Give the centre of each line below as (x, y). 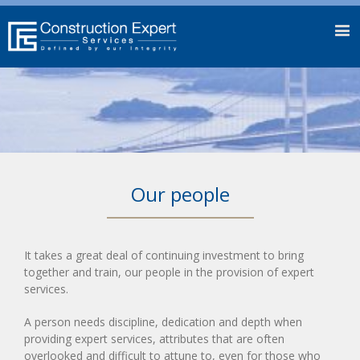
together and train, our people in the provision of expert (169, 272)
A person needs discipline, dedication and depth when (163, 322)
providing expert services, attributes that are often (154, 339)
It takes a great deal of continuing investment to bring (164, 256)
